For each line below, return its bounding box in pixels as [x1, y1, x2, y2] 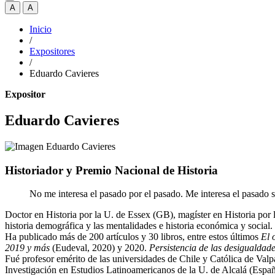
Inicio [29, 24, 52, 34]
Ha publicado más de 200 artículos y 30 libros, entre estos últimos [5, 231, 261, 242]
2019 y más [5, 242, 50, 254]
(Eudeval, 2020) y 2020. [50, 242, 149, 254]
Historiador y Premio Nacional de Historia [5, 163, 218, 177]
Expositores [29, 46, 75, 56]
